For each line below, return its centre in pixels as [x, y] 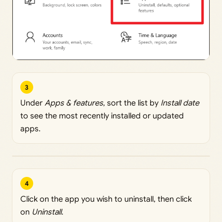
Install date [180, 103]
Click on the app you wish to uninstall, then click [106, 199]
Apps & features [74, 103]
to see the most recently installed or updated [102, 116]
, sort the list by [132, 103]
